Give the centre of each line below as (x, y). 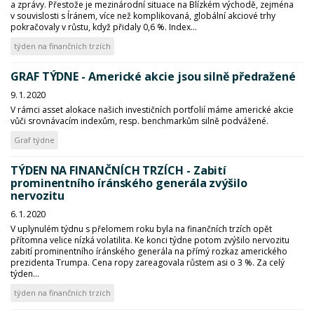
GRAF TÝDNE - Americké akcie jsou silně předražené (153, 76)
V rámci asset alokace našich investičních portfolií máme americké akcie (152, 110)
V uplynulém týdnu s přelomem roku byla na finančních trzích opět (141, 229)
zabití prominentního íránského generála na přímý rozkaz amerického (149, 251)
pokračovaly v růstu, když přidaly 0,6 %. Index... (104, 27)
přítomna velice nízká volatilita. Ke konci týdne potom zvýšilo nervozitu (150, 240)
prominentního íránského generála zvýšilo (129, 183)
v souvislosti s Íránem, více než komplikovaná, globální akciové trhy (143, 16)
